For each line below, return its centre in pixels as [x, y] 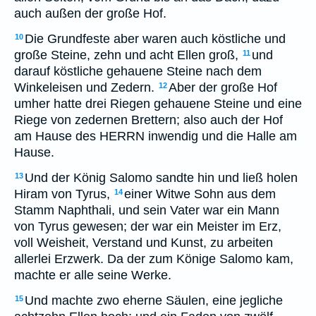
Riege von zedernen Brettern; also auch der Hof [148, 120]
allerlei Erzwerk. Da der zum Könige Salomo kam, [154, 259]
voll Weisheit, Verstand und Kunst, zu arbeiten [144, 243]
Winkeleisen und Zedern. [84, 87]
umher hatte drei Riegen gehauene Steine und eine [158, 104]
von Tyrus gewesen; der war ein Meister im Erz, [148, 226]
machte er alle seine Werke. [93, 275]
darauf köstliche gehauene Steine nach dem [138, 71]
